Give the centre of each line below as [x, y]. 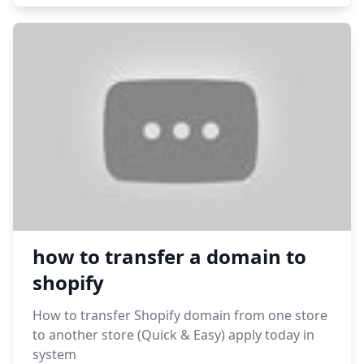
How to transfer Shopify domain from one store [180, 315]
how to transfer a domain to [169, 256]
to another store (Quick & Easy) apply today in [173, 335]
